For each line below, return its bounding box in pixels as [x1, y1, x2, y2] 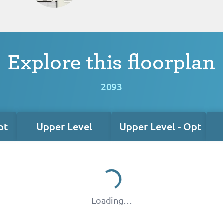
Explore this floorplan [8, 51, 215, 74]
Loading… [91, 194, 132, 205]
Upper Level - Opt [119, 119, 201, 133]
